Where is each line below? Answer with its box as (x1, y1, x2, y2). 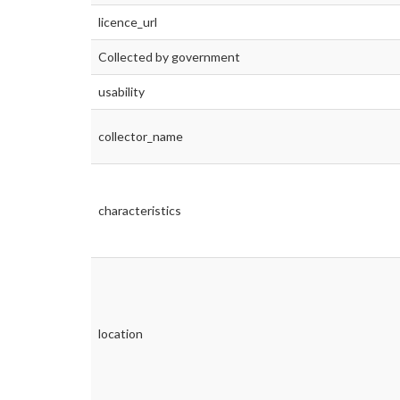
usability (98, 84, 145, 100)
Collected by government (98, 49, 240, 65)
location (98, 326, 143, 342)
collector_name (98, 129, 183, 145)
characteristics (98, 203, 181, 219)
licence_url (98, 14, 157, 30)
